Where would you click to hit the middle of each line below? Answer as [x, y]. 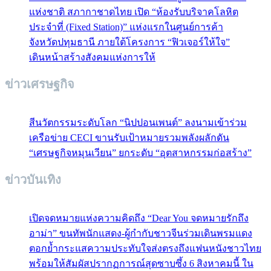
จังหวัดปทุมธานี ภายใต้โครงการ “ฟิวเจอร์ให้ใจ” [129, 42]
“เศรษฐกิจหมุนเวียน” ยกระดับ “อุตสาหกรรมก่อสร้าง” [140, 152]
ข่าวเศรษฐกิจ [40, 84]
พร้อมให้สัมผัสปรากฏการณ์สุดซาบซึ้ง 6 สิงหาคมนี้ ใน [141, 263]
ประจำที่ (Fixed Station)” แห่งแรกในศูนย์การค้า [126, 27]
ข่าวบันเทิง [33, 180]
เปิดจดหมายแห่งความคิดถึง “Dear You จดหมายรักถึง [139, 218]
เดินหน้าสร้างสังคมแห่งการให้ [92, 57]
